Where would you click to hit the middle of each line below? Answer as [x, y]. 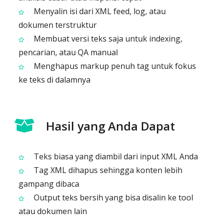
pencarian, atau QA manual [68, 52]
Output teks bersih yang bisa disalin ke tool [112, 197]
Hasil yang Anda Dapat [110, 126]
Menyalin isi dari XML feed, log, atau [99, 11]
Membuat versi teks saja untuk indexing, [107, 39]
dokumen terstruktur [58, 25]
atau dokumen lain [53, 211]
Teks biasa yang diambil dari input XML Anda [115, 156]
